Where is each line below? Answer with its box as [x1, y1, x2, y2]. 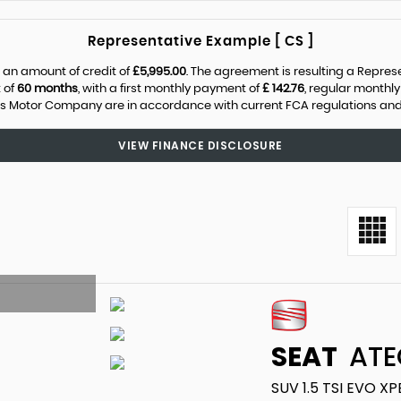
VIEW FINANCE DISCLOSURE [118, 138, 283, 153]
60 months [17, 83, 78, 95]
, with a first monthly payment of [78, 83, 262, 95]
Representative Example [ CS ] [87, 35, 314, 48]
